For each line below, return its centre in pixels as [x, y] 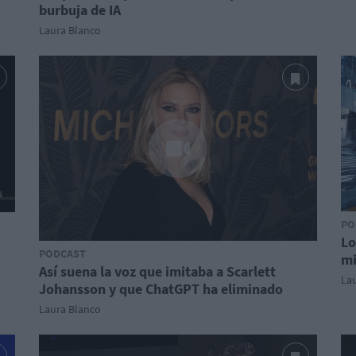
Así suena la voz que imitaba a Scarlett [157, 271]
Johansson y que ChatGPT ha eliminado [161, 289]
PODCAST [62, 253]
